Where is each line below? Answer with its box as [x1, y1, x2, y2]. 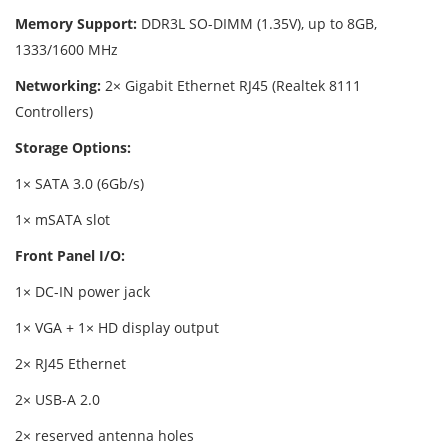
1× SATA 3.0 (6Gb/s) [15, 174, 144, 193]
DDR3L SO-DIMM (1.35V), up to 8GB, [137, 14, 377, 33]
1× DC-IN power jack [15, 282, 150, 301]
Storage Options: [15, 138, 131, 157]
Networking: [15, 76, 101, 95]
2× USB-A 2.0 [15, 390, 100, 409]
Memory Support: [15, 14, 137, 33]
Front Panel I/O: [15, 246, 125, 265]
